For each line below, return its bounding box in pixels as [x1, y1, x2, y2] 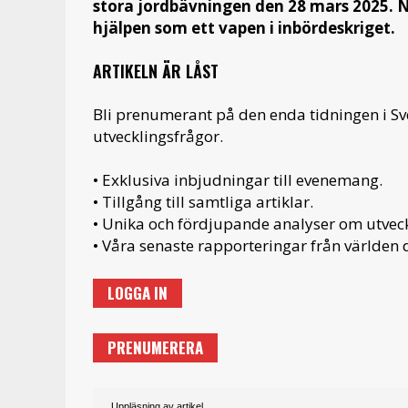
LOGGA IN [107, 280, 168, 304]
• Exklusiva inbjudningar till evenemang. [93, 168, 382, 190]
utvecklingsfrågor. [93, 125, 223, 147]
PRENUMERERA [107, 335, 203, 359]
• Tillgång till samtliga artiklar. [93, 190, 313, 212]
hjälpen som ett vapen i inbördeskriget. [93, 16, 395, 38]
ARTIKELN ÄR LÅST [93, 58, 219, 83]
